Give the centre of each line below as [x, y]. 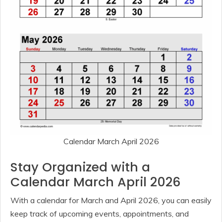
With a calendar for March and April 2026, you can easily [111, 200]
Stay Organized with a [80, 167]
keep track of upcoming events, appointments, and [100, 213]
